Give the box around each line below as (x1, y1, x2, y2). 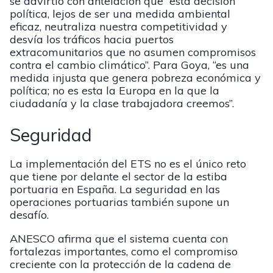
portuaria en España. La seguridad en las (10, 182, 220, 197)
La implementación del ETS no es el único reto (10, 157, 246, 171)
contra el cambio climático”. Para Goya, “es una (10, 57, 249, 72)
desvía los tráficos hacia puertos (10, 32, 174, 46)
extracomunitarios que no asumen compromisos (10, 44, 256, 59)
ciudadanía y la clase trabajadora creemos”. (10, 96, 234, 110)
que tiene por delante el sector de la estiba (10, 169, 227, 184)
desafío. (10, 208, 49, 222)
